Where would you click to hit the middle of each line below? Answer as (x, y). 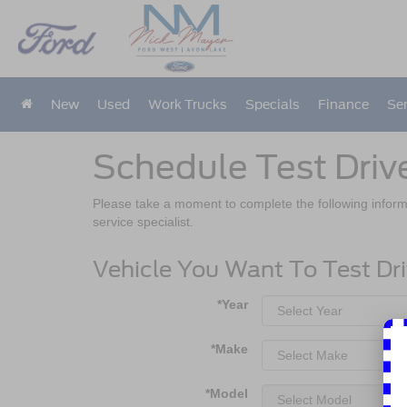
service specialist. (143, 222)
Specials (273, 104)
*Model (227, 393)
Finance (344, 104)
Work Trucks (188, 104)
